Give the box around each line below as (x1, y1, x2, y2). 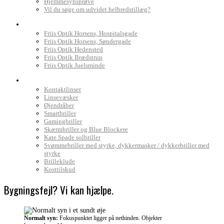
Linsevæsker (44, 93, 78, 101)
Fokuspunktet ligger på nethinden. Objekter (58, 214, 162, 221)
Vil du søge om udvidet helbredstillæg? (44, 5, 150, 13)
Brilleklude (44, 157, 75, 165)
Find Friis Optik (24, 13, 84, 29)
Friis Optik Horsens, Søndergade (44, 37, 131, 45)
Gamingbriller (44, 117, 82, 125)
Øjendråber (44, 101, 74, 109)
